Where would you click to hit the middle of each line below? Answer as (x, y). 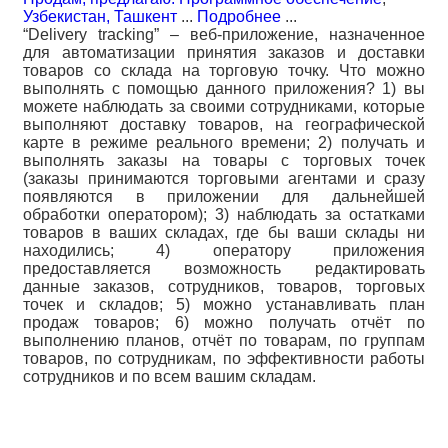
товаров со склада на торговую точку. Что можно (224, 70)
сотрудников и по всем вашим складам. (169, 376)
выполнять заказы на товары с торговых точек (224, 160)
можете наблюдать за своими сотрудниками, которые (224, 106)
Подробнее (239, 16)
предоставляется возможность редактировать (224, 268)
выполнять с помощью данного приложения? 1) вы (224, 88)
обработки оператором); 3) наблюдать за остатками (224, 214)
